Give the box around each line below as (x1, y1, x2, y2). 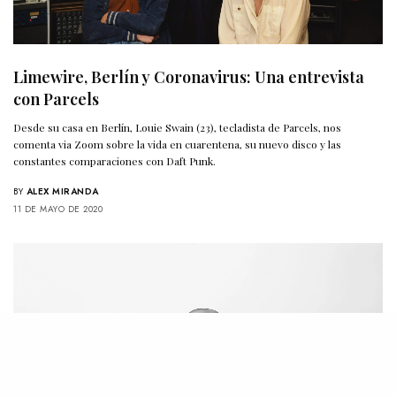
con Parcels (13, 88, 99, 110)
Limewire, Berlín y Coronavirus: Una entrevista (13, 66, 364, 88)
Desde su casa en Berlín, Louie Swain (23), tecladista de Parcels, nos (13, 120, 342, 135)
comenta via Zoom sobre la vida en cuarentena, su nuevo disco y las (13, 137, 342, 152)
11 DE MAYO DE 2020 (13, 202, 103, 217)
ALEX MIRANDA (26, 185, 99, 199)
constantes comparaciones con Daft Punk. (13, 154, 217, 169)
